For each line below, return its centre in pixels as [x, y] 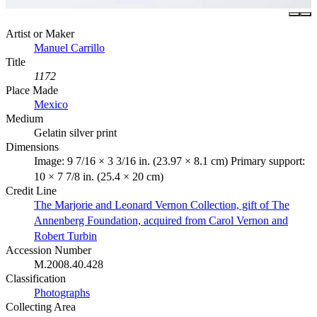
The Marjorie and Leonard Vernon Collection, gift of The [162, 205]
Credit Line [31, 191]
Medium [24, 119]
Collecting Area [41, 307]
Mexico [51, 105]
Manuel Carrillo [69, 48]
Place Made [32, 91]
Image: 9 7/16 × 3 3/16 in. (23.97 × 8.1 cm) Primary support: [169, 161]
